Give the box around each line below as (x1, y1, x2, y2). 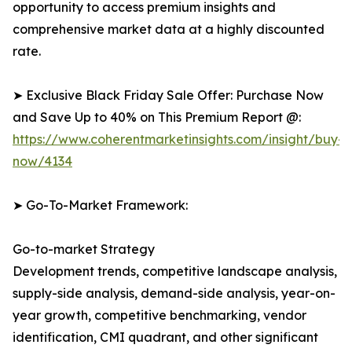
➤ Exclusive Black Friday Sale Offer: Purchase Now (13, 87, 324, 104)
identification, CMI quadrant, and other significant (13, 329, 318, 346)
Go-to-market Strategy (13, 241, 155, 258)
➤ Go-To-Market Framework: (13, 197, 188, 214)
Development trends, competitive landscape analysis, (13, 263, 337, 280)
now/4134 (13, 153, 72, 170)
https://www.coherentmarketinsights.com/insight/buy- (13, 131, 343, 148)
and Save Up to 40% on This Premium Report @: (13, 109, 301, 126)
